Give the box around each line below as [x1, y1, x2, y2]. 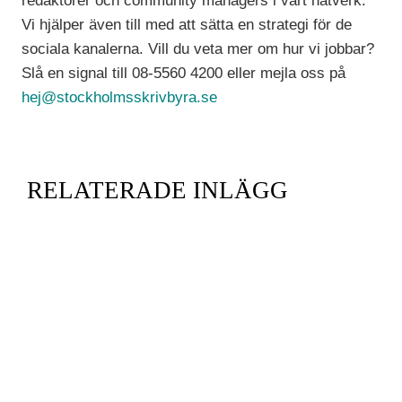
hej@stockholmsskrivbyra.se [22, 89, 218, 107]
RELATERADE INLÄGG [26, 177, 288, 205]
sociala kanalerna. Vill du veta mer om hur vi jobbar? [22, 40, 375, 58]
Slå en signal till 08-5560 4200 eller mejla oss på [22, 65, 346, 83]
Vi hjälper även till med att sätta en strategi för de [22, 16, 353, 34]
